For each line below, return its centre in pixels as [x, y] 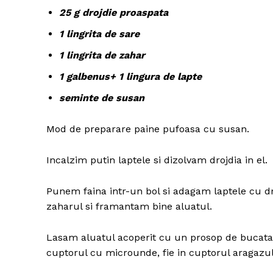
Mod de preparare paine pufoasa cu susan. [148, 129]
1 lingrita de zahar [102, 55]
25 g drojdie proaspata [114, 13]
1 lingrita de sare [99, 34]
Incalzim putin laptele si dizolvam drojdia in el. [157, 160]
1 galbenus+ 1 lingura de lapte [130, 77]
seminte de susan [102, 98]
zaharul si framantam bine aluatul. [129, 207]
